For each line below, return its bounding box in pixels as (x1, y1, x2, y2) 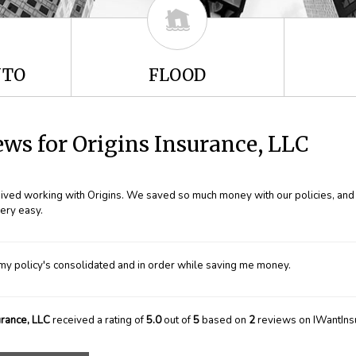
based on (199, 312, 249, 327)
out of (161, 312, 193, 327)
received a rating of (50, 312, 146, 327)
